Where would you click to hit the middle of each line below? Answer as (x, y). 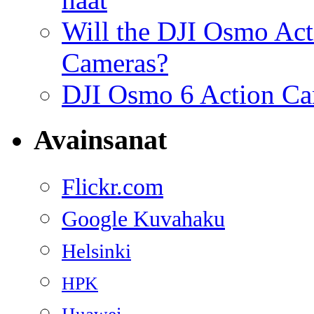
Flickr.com (112, 186)
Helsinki (96, 251)
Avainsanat (100, 139)
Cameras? (115, 63)
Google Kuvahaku (143, 219)
